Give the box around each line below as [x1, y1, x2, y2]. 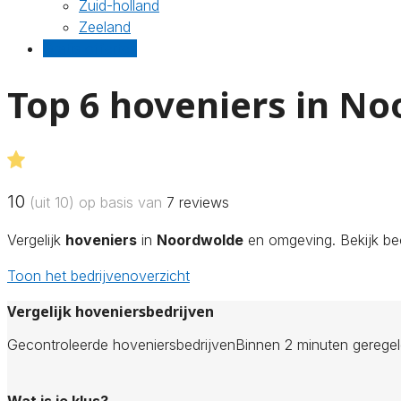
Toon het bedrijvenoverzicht [7, 266, 190, 285]
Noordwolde [157, 230, 243, 249]
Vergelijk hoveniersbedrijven [7, 301, 214, 321]
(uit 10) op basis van [25, 192, 166, 211]
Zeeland [79, 18, 131, 36]
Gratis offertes [43, 39, 137, 57]
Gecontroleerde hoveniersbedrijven [7, 335, 235, 354]
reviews [175, 192, 229, 211]
